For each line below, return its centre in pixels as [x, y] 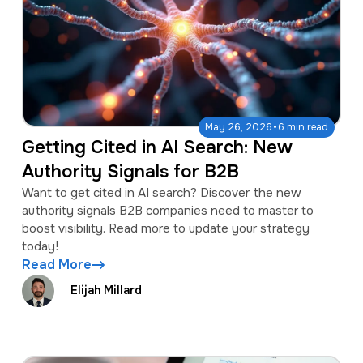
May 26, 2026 [239, 127]
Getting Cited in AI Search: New [157, 147]
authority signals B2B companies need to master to [167, 210]
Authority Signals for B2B [130, 171]
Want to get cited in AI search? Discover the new [161, 192]
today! [40, 246]
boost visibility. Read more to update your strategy [165, 228]
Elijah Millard [106, 290]
